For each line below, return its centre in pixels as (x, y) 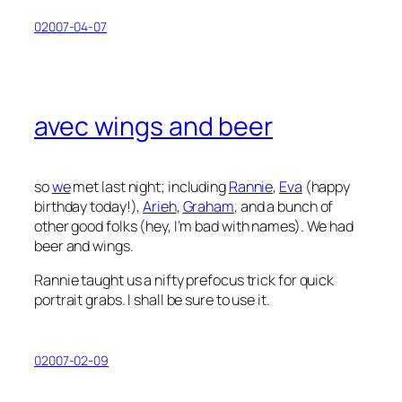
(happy (326, 187)
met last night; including (149, 187)
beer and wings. (84, 246)
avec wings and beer (154, 127)
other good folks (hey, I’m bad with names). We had (194, 226)
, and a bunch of (284, 206)
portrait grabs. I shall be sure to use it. (152, 300)
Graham (208, 206)
